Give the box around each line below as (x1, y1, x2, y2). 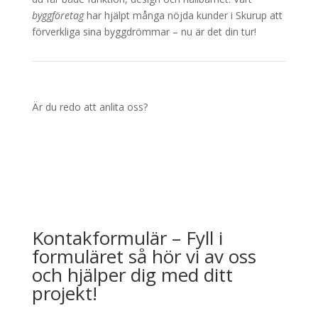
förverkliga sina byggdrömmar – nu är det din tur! (31, 24, 256, 38)
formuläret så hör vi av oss (31, 243, 256, 269)
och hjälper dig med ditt (31, 261, 233, 287)
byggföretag (31, 8, 84, 22)
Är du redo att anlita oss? (31, 99, 148, 114)
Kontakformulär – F (31, 224, 196, 251)
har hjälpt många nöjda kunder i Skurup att (83, 8, 283, 22)
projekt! (31, 280, 97, 306)
